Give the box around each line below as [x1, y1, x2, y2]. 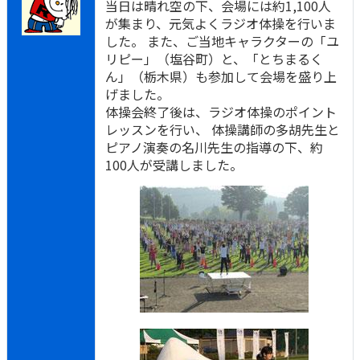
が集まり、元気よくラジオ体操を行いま [105, 14, 336, 33]
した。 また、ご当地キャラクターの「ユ [105, 31, 339, 51]
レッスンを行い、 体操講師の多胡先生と [105, 120, 340, 139]
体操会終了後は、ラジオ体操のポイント [105, 102, 337, 121]
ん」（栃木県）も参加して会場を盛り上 [105, 67, 337, 86]
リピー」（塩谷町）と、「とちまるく [105, 49, 323, 68]
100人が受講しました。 [105, 155, 243, 174]
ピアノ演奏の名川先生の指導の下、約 [105, 137, 323, 157]
